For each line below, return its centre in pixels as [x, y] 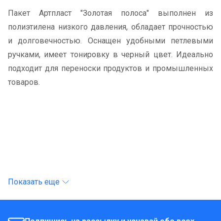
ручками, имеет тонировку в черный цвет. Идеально [110, 54]
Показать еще [34, 182]
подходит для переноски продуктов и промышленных [110, 68]
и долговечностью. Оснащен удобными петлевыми [110, 40]
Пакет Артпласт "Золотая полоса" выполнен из [110, 13]
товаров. [24, 82]
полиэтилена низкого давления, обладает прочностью [110, 27]
